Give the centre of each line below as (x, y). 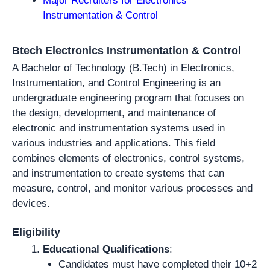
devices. (31, 203)
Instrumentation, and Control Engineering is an (116, 83)
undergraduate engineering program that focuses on (128, 98)
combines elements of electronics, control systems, (128, 158)
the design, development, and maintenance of (114, 113)
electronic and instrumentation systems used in (118, 128)
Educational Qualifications (106, 249)
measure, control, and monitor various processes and (132, 188)
